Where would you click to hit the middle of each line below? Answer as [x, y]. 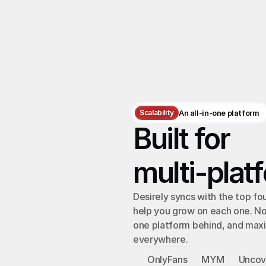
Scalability [157, 113]
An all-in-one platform [219, 113]
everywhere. [161, 239]
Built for [184, 139]
